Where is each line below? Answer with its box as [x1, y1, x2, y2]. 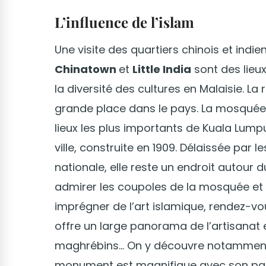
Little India [132, 62, 191, 77]
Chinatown [55, 62, 119, 77]
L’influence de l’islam [55, 12, 194, 32]
